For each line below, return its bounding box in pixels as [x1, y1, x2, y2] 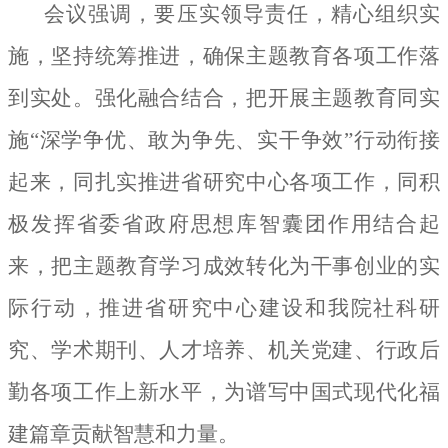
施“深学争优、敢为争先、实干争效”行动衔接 [8, 127, 440, 152]
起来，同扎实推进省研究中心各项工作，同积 [8, 169, 440, 194]
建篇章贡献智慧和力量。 [8, 421, 239, 446]
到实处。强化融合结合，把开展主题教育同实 [8, 85, 440, 110]
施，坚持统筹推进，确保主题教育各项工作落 [8, 43, 440, 68]
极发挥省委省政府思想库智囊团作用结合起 [8, 211, 440, 236]
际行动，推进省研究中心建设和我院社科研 [8, 295, 440, 320]
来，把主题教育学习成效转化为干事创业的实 [8, 253, 440, 278]
